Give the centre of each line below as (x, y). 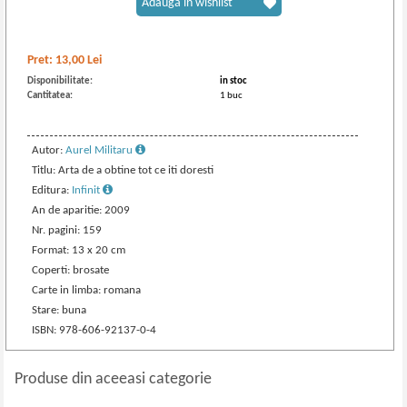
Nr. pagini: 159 (67, 230)
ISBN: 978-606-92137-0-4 (94, 330)
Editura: (52, 190)
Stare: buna (60, 310)
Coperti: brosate (71, 270)
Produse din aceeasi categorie (114, 379)
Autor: (49, 150)
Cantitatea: (50, 96)
